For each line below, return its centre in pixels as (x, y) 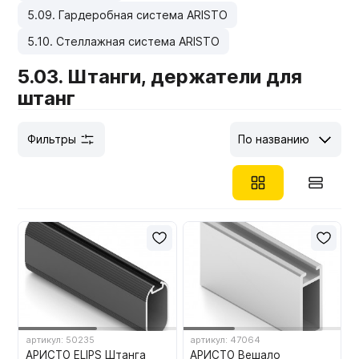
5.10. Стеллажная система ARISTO (124, 41)
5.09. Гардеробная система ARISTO (128, 15)
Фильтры (52, 139)
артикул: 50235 (61, 340)
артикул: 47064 (226, 340)
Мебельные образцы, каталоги (120, 22)
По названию (273, 139)
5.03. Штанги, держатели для (160, 77)
